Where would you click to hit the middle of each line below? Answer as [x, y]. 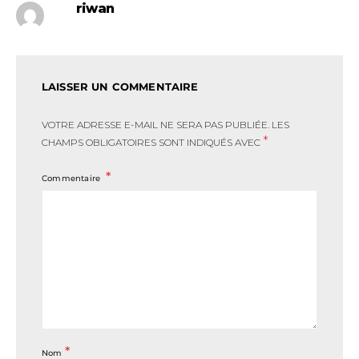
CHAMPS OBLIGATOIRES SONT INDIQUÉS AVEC [152, 143]
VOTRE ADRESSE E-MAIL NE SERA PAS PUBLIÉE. [155, 125]
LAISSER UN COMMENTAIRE [120, 87]
